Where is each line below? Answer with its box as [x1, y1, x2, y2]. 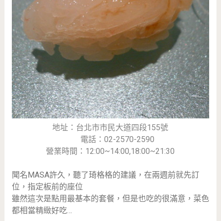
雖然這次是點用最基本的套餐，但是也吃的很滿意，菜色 [11, 194, 209, 204]
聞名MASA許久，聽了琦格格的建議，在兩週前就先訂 [11, 170, 199, 180]
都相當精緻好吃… [11, 206, 72, 216]
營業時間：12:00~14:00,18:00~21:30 [46, 147, 175, 156]
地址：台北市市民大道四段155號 [52, 123, 169, 133]
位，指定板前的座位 [11, 182, 83, 192]
